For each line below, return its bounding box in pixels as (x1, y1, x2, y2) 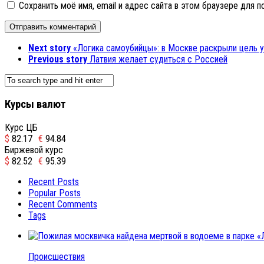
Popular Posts (28, 187, 81, 199)
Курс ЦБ (5, 121, 38, 133)
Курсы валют (5, 98, 66, 111)
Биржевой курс (5, 144, 63, 156)
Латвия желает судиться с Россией (90, 54, 227, 65)
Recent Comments (28, 198, 97, 210)
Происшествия (28, 250, 85, 262)
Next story (28, 42, 71, 54)
